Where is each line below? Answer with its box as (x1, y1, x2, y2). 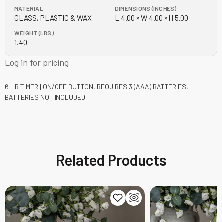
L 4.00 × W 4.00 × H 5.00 (115, 13, 188, 22)
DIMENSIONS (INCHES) (115, 4, 177, 12)
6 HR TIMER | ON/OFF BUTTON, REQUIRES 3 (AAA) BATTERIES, (5, 82, 188, 91)
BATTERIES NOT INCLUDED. (5, 92, 87, 101)
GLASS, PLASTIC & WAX (14, 13, 92, 22)
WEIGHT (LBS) (14, 29, 54, 36)
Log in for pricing (5, 56, 69, 68)
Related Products (55, 150, 166, 168)
